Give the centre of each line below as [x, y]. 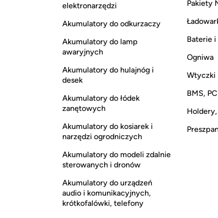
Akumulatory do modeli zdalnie [117, 155]
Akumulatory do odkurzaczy [111, 24]
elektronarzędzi [90, 6]
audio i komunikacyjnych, [107, 193]
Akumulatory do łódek [101, 98]
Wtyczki [201, 75]
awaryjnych [83, 52]
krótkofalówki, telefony [103, 203]
